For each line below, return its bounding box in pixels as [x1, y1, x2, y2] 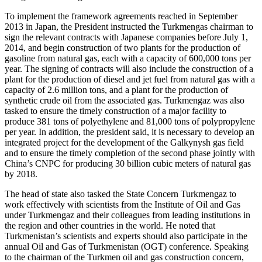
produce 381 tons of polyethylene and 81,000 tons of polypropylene [5, 116, 255, 126]
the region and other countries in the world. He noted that [5, 220, 215, 230]
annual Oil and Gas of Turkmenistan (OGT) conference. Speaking [5, 241, 249, 251]
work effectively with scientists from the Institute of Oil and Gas [5, 199, 240, 209]
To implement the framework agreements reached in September [5, 11, 237, 21]
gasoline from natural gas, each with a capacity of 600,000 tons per [5, 53, 251, 63]
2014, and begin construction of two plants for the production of [5, 42, 240, 53]
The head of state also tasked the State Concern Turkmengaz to [5, 188, 236, 199]
